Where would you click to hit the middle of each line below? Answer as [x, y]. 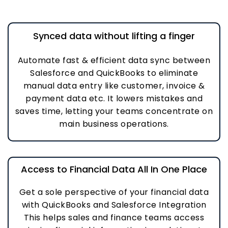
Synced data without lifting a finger [114, 36]
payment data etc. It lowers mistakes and [114, 98]
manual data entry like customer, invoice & [114, 86]
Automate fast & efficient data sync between [114, 60]
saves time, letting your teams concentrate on [114, 111]
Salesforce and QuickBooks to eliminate [114, 73]
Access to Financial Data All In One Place [114, 169]
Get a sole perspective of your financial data [114, 192]
